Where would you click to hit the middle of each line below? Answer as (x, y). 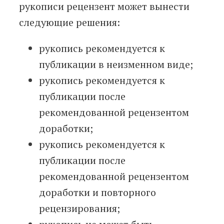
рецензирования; (79, 208)
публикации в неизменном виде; (116, 64)
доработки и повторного (97, 192)
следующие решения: (69, 22)
